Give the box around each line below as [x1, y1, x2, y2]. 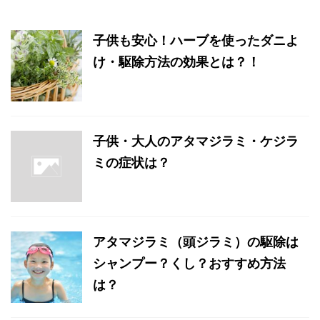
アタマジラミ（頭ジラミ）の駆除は [93, 234, 299, 249]
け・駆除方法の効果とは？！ [93, 54, 260, 69]
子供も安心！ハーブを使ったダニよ [93, 32, 299, 48]
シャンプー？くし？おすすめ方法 [93, 255, 286, 271]
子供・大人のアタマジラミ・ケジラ [93, 133, 299, 149]
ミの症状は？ [93, 154, 170, 170]
